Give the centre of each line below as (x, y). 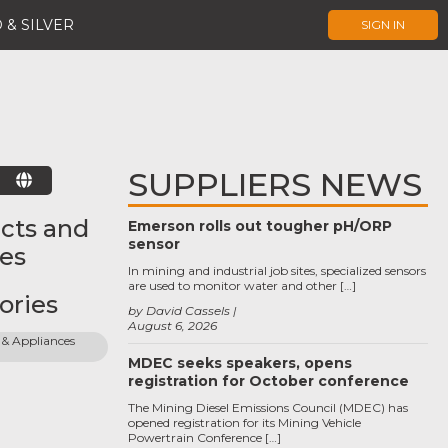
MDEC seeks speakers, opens (240, 363)
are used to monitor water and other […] (242, 285)
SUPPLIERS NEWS (275, 184)
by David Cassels (179, 310)
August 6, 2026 (172, 325)
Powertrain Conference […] (204, 437)
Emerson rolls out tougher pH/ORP (260, 226)
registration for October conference (268, 381)
